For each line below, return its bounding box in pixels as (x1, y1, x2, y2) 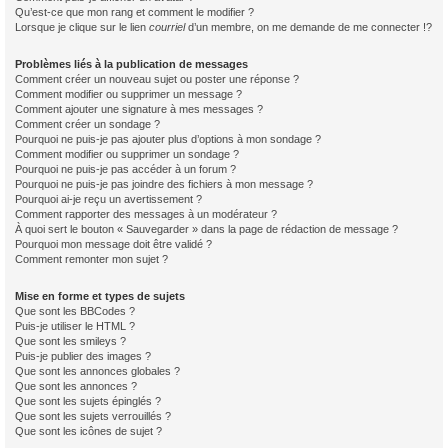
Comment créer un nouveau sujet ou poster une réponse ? (15, 73, 299, 85)
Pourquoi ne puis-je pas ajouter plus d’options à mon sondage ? (15, 133, 321, 145)
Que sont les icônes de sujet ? (15, 425, 162, 437)
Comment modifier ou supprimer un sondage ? (15, 148, 239, 160)
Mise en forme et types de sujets (15, 290, 185, 302)
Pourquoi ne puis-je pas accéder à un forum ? (15, 163, 236, 175)
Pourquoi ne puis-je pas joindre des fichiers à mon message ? (15, 178, 313, 190)
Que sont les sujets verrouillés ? (15, 410, 171, 422)
